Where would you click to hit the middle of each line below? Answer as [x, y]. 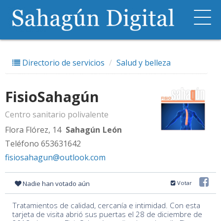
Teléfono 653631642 [43, 144]
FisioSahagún [52, 96]
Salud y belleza [144, 63]
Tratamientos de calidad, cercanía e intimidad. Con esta [106, 205]
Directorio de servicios [62, 63]
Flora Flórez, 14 [33, 130]
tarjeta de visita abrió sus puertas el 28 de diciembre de [107, 214]
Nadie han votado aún [56, 184]
